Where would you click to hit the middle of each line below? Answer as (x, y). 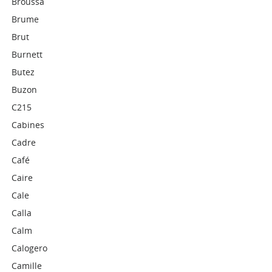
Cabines (28, 125)
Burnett (27, 54)
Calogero (30, 248)
